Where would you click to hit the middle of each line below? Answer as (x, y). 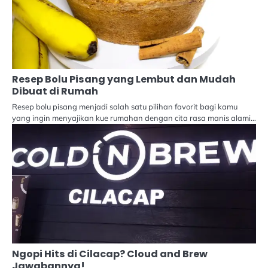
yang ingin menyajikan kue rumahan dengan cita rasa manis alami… (134, 118)
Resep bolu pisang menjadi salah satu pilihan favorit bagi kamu (125, 106)
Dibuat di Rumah (55, 91)
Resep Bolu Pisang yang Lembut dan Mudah (124, 79)
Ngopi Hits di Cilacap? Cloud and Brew (110, 254)
